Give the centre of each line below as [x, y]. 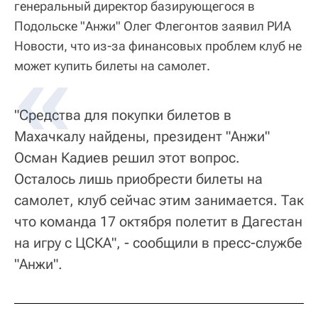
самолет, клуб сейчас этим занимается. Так [159, 201]
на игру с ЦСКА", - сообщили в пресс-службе [158, 243]
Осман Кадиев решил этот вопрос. [127, 158]
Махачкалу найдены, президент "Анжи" [142, 137]
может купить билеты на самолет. [112, 66]
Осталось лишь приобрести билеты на [138, 179]
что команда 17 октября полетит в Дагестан [158, 222]
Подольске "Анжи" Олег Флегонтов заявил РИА [153, 26]
